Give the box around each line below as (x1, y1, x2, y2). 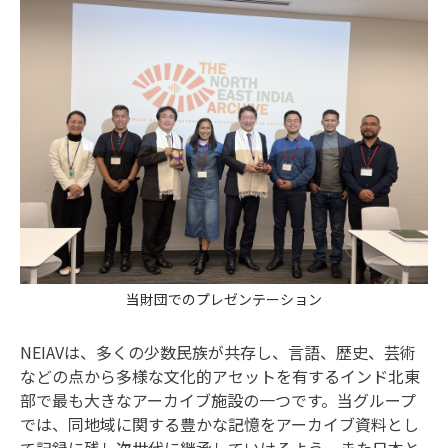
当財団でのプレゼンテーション (126, 289, 322, 310)
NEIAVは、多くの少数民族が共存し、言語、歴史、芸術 (20, 340, 416, 365)
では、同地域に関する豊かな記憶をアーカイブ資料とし (20, 412, 419, 437)
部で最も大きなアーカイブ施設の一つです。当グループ (20, 388, 416, 413)
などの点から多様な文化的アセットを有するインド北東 (20, 364, 420, 389)
